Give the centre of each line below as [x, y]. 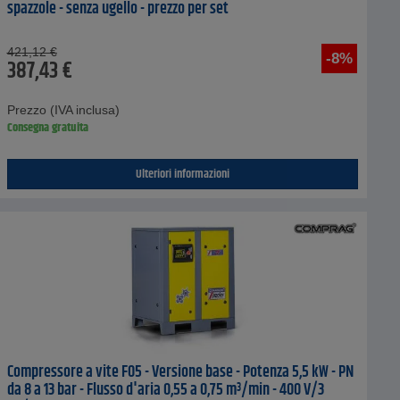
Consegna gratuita [47, 127]
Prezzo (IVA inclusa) [63, 109]
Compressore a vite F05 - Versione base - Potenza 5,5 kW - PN [180, 372]
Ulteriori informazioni [182, 174]
